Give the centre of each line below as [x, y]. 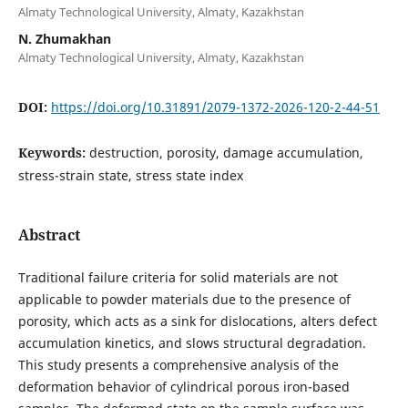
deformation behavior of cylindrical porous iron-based [184, 386]
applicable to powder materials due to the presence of [184, 299]
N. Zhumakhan [64, 38]
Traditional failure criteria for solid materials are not [178, 277]
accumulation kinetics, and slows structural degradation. [192, 342]
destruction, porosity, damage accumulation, [226, 152]
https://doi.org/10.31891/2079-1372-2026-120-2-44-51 [215, 107]
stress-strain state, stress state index [130, 175]
